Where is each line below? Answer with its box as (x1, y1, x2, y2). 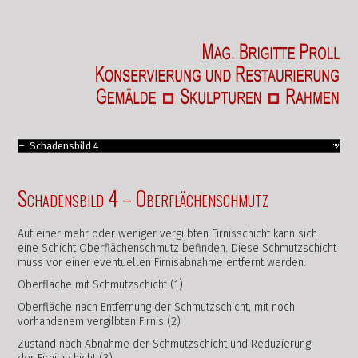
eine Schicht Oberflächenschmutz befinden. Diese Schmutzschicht (18, 241, 337, 255)
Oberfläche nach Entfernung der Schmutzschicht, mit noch (18, 300, 296, 314)
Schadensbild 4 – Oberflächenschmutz (18, 182, 269, 213)
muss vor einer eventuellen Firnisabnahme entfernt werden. (18, 256, 307, 269)
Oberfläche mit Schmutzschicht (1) (18, 278, 184, 292)
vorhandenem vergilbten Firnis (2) (18, 315, 181, 328)
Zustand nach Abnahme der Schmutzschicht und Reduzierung (18, 337, 312, 351)
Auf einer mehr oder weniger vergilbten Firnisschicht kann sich (18, 227, 318, 241)
